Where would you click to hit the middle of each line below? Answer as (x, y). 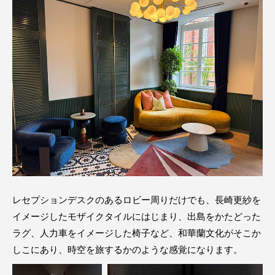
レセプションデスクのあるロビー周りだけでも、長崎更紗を (137, 199)
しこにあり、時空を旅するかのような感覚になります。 (127, 249)
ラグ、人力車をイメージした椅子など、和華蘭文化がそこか (137, 233)
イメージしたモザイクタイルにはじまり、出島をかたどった (137, 216)
